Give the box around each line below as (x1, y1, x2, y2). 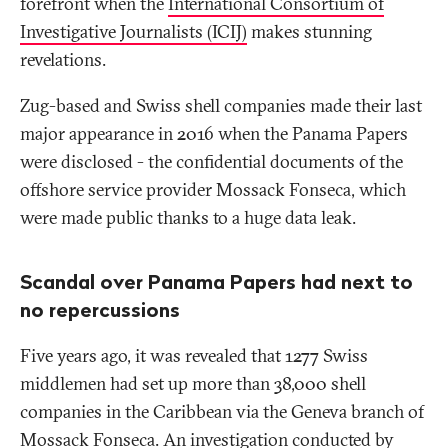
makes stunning (247, 20, 372, 44)
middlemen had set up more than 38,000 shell (20, 372, 366, 396)
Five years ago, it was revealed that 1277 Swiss (20, 344, 368, 368)
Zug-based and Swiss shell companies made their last (20, 94, 422, 118)
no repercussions (20, 297, 180, 323)
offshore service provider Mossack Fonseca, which (20, 178, 406, 202)
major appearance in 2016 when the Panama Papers (20, 122, 408, 146)
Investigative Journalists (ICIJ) (20, 20, 247, 44)
